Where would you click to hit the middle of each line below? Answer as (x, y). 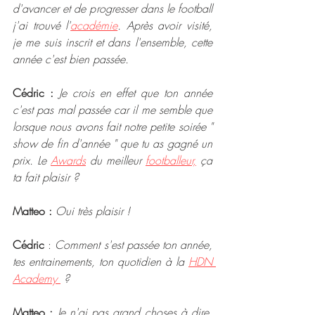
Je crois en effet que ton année (135, 92)
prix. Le (32, 160)
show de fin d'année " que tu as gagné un (112, 143)
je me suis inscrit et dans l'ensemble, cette (112, 42)
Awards (68, 160)
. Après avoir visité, (165, 25)
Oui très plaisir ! (95, 211)
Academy (37, 278)
